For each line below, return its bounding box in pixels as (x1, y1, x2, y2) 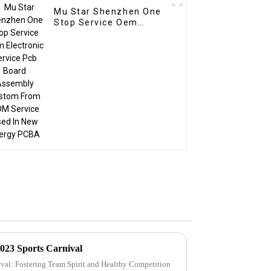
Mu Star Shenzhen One (54, 7, 162, 17)
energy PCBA (54, 72, 115, 82)
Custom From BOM (54, 50, 141, 60)
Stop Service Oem (54, 18, 138, 28)
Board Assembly (54, 39, 130, 50)
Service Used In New (54, 61, 149, 71)
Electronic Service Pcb (54, 28, 158, 39)
